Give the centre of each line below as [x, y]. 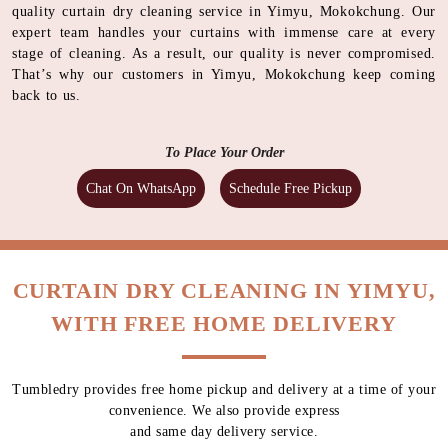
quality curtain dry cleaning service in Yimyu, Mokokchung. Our [224, 11]
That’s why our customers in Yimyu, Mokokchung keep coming [224, 74]
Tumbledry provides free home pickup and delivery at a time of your [224, 389]
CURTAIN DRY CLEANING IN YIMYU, [224, 290]
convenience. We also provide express [224, 410]
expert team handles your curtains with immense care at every [224, 32]
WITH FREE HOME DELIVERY [224, 323]
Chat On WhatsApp [141, 188]
